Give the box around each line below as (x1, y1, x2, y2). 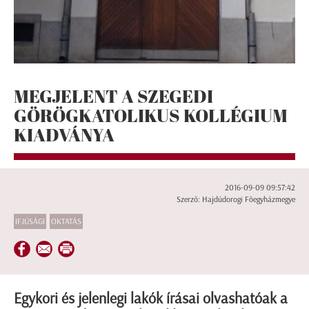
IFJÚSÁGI (15, 217, 45, 227)
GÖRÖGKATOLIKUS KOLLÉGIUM (14, 103, 288, 128)
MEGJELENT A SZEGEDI (14, 83, 213, 108)
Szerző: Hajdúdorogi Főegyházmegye (177, 195, 295, 205)
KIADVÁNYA (14, 122, 114, 147)
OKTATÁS (51, 217, 81, 227)
